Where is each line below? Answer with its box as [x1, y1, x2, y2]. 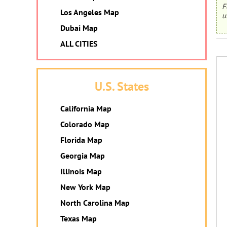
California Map [60, 103, 111, 113]
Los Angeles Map [60, 7, 119, 17]
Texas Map [60, 213, 97, 223]
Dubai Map [60, 23, 98, 33]
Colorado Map [60, 119, 109, 129]
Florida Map [60, 135, 102, 145]
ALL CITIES [60, 39, 97, 49]
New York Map [60, 182, 110, 192]
